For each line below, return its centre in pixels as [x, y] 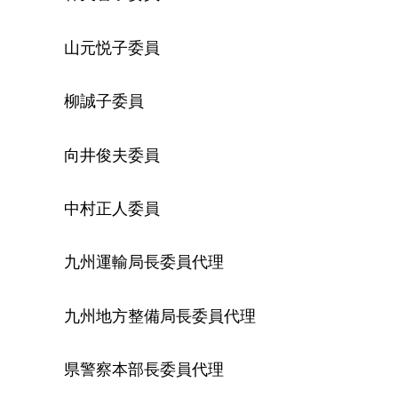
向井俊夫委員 [112, 155]
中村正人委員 [112, 208]
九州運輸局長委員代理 [144, 263]
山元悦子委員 [112, 48]
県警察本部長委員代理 [144, 370]
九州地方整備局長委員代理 [160, 316]
